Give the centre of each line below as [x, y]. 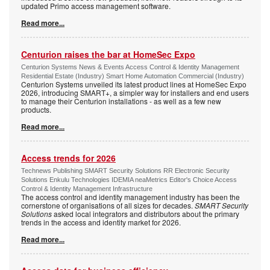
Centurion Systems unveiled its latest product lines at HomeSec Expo [134, 84]
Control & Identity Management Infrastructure [87, 188]
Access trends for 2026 [68, 158]
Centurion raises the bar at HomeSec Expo [108, 54]
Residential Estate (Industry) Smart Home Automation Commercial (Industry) [133, 76]
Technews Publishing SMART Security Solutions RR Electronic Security [125, 170]
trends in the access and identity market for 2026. [101, 222]
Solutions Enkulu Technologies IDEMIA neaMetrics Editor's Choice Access [129, 179]
